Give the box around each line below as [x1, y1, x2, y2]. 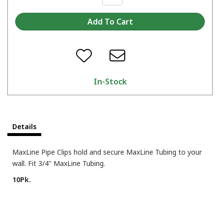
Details [12, 121, 36, 131]
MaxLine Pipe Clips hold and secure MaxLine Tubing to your [12, 147, 202, 157]
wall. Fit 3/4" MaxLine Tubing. [12, 158, 105, 168]
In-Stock [93, 76, 127, 87]
